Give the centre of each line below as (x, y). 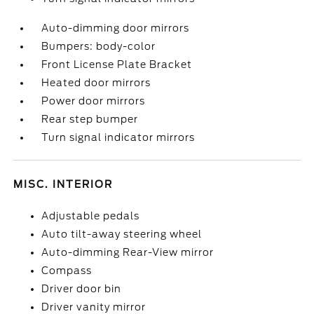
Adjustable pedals (91, 216)
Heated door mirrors (96, 83)
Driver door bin (82, 289)
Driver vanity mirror (94, 307)
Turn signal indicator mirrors (118, 137)
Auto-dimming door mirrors (116, 28)
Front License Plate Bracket (117, 64)
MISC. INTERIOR (63, 184)
